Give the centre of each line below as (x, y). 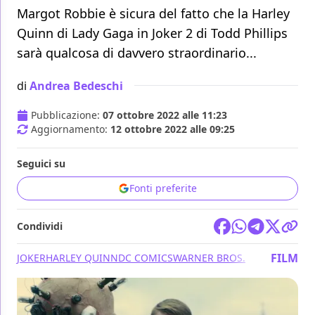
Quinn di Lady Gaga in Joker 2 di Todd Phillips (152, 33)
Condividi (40, 226)
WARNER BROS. (209, 258)
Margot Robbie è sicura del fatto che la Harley (153, 14)
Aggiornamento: (71, 129)
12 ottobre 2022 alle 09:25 (173, 129)
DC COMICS (146, 258)
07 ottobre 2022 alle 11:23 (165, 115)
